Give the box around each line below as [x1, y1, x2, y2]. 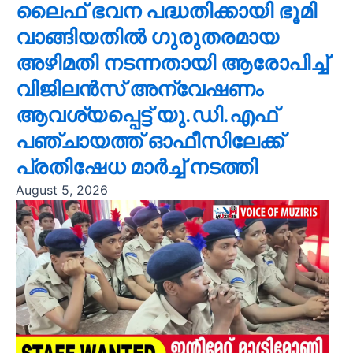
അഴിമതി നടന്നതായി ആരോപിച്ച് [15, 50, 328, 75]
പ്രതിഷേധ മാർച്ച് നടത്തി [15, 154, 258, 179]
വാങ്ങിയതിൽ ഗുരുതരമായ [15, 24, 279, 49]
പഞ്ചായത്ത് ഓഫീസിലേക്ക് [15, 128, 284, 153]
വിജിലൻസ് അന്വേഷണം [15, 76, 263, 101]
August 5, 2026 [15, 181, 108, 198]
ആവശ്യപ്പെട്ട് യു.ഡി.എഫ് [15, 102, 277, 127]
